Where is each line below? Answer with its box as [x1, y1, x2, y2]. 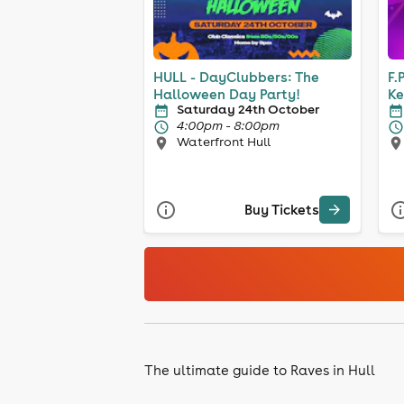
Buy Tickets [244, 201, 319, 219]
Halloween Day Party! [153, 85, 300, 103]
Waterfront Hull [177, 133, 271, 150]
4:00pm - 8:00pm [177, 116, 280, 133]
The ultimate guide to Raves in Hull [144, 362, 375, 379]
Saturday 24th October [177, 100, 319, 117]
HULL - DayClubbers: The [153, 68, 319, 86]
